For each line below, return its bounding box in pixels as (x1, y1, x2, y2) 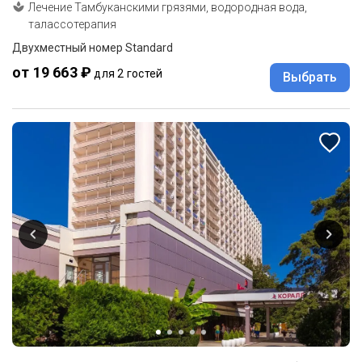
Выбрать (283, 69, 337, 85)
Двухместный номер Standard (12, 40, 173, 54)
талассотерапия (28, 17, 116, 31)
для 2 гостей (94, 66, 163, 80)
